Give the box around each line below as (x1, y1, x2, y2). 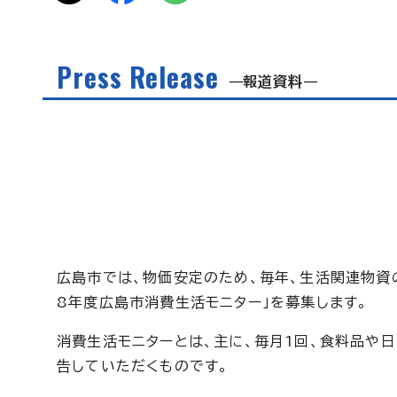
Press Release (57, 58, 219, 97)
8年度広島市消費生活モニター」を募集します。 (57, 295, 369, 309)
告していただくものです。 (57, 359, 230, 373)
